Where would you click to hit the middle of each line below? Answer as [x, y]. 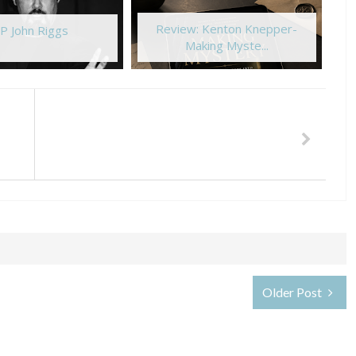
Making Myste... [226, 46]
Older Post [294, 292]
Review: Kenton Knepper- [226, 29]
